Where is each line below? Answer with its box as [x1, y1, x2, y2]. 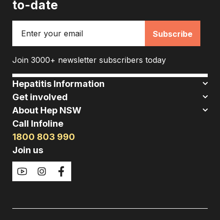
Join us [12, 144, 43, 155]
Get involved [12, 91, 68, 102]
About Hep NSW [12, 105, 82, 115]
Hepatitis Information [12, 78, 105, 89]
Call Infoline [12, 118, 63, 129]
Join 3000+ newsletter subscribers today [12, 55, 166, 65]
